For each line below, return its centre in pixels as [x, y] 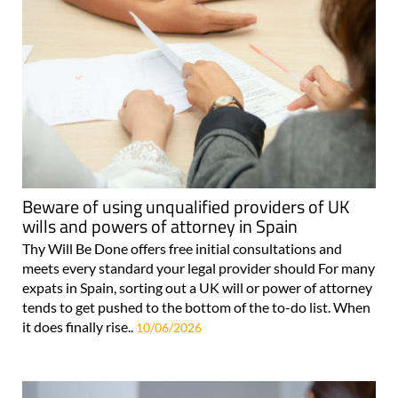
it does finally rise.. [79, 327]
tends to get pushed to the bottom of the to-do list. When [196, 307]
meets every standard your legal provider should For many [199, 268]
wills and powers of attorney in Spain [160, 227]
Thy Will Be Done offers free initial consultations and [182, 249]
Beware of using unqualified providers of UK [186, 207]
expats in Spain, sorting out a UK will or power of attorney [197, 288]
